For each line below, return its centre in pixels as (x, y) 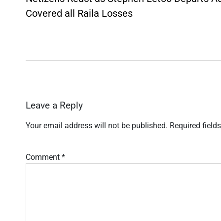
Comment (44, 157)
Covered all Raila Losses (79, 13)
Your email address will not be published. (97, 126)
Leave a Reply (54, 105)
